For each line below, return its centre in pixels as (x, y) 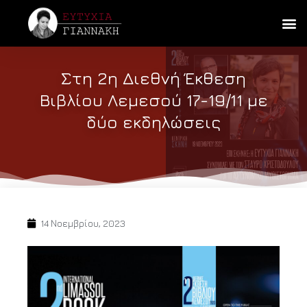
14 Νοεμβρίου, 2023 (83, 224)
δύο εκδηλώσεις (153, 122)
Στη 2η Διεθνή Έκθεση (153, 78)
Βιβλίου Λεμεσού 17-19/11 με (153, 100)
